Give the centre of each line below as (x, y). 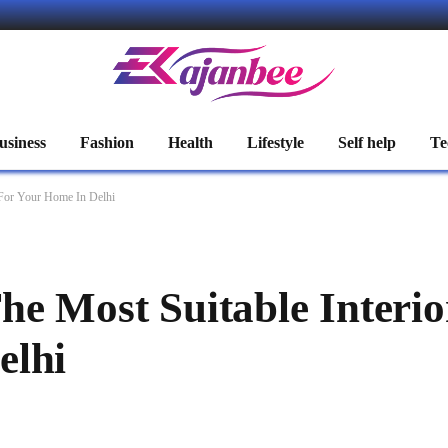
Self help (367, 142)
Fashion (107, 142)
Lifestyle (275, 142)
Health (190, 142)
